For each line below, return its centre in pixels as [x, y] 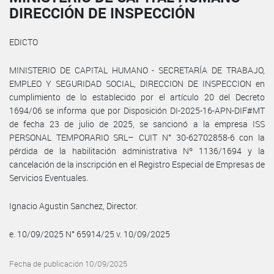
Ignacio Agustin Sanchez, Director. [73, 206]
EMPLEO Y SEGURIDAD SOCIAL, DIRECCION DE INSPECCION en [137, 83]
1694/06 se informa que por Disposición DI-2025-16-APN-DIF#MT [137, 110]
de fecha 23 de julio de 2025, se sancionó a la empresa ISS [137, 124]
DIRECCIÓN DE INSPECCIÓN [102, 13]
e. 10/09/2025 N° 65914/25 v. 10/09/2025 [90, 234]
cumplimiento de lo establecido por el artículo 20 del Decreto [137, 97]
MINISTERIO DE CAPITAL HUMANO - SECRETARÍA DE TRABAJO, [137, 70]
